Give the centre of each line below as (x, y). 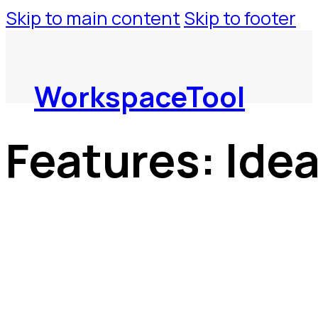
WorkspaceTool (139, 97)
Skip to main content (93, 18)
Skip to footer (240, 18)
